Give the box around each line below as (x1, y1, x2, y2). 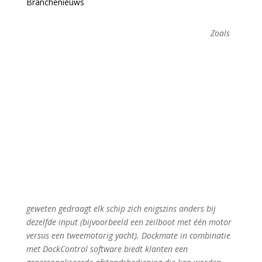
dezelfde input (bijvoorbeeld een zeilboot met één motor (26, 216, 232, 227)
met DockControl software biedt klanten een (26, 243, 188, 254)
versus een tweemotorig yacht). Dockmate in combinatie (26, 230, 230, 241)
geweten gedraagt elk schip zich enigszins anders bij (26, 203, 216, 214)
